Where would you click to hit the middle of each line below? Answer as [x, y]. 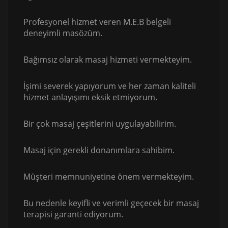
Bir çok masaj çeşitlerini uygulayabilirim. [100, 124]
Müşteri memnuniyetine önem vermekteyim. [109, 177]
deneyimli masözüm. [63, 33]
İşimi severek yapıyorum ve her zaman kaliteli [110, 86]
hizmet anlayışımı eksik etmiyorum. [90, 97]
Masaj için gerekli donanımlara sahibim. [99, 150]
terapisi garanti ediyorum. [73, 215]
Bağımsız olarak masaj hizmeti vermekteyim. [108, 60]
